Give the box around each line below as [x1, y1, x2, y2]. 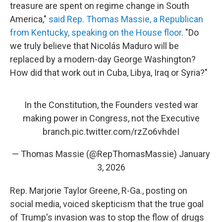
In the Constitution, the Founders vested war [24, 100, 198, 110]
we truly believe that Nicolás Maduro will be [10, 41, 179, 51]
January [179, 149, 210, 159]
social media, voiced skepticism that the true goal [10, 199, 204, 209]
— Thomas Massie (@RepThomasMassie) [12, 149, 179, 159]
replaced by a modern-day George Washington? [10, 54, 196, 64]
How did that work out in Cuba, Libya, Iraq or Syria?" [10, 67, 208, 78]
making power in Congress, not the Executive [22, 113, 200, 123]
